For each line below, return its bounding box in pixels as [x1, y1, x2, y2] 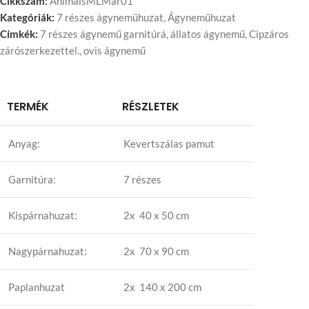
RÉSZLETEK [122, 99, 179, 114]
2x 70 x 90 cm [123, 245, 189, 257]
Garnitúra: [8, 173, 56, 186]
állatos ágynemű [170, 28, 245, 40]
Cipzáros [249, 28, 289, 40]
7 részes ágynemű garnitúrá [40, 28, 166, 40]
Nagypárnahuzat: [8, 245, 87, 257]
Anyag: [8, 137, 40, 150]
